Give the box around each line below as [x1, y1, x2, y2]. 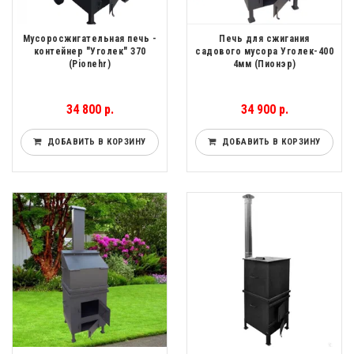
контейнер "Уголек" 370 [33, 46, 146, 58]
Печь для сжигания [219, 33, 310, 45]
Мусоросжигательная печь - [22, 33, 157, 45]
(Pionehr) [68, 58, 111, 70]
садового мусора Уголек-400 [195, 46, 333, 58]
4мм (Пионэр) [232, 58, 296, 70]
